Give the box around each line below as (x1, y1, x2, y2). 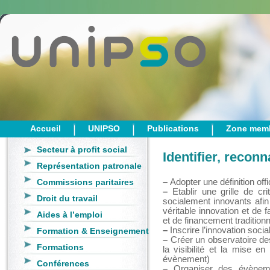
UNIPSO (88, 124, 120, 133)
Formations (37, 242, 84, 252)
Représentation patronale (37, 161, 142, 171)
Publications (147, 124, 199, 133)
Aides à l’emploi (37, 210, 102, 219)
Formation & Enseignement (37, 226, 149, 236)
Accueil (30, 124, 61, 133)
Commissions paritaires (37, 177, 134, 187)
